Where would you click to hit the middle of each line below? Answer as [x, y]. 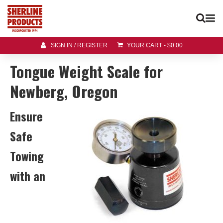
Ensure [26, 116]
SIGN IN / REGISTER [79, 46]
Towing [27, 156]
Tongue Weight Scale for [86, 71]
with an [28, 176]
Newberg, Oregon [64, 91]
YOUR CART [144, 46]
